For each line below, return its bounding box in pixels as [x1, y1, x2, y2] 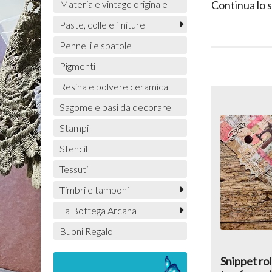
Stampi [59, 122, 89, 134]
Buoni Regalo [59, 225, 113, 237]
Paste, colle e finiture [59, 19, 145, 31]
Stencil [59, 143, 87, 155]
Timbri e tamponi [59, 184, 129, 196]
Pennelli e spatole [59, 39, 132, 52]
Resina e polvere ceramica [59, 81, 168, 93]
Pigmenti [59, 60, 95, 72]
